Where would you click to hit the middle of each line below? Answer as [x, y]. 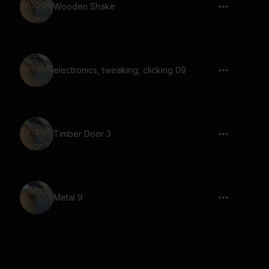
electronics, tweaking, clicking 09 [120, 70]
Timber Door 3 [82, 134]
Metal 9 [68, 197]
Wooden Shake [84, 6]
